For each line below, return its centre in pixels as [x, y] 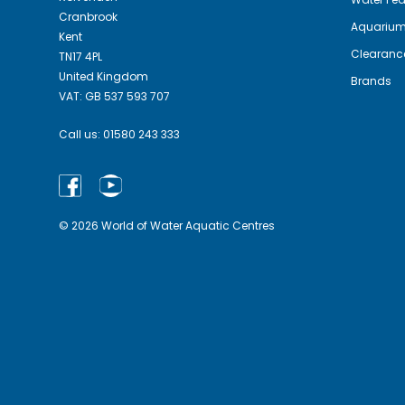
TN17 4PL [80, 57]
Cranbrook [88, 17]
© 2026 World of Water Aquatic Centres [167, 226]
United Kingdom [104, 77]
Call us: [81, 135]
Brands [372, 80]
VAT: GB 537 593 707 [114, 97]
